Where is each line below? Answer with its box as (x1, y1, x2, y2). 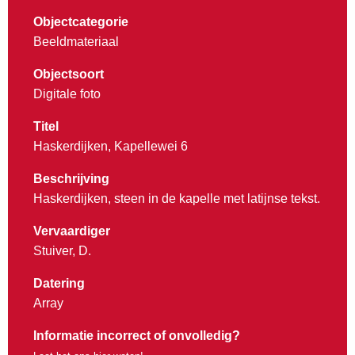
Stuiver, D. (33, 244, 91, 258)
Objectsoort (33, 67, 104, 82)
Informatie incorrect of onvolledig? (33, 329, 240, 343)
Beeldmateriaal (33, 35, 119, 49)
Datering (33, 277, 85, 291)
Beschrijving (33, 172, 109, 186)
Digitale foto (33, 87, 101, 101)
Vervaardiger (33, 224, 110, 239)
